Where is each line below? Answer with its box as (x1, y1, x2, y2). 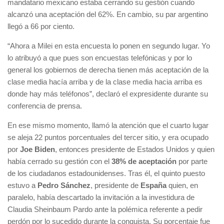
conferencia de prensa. (7, 101, 82, 110)
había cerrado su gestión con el (7, 156, 109, 165)
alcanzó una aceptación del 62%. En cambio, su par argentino (7, 9, 208, 18)
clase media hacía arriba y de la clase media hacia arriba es (7, 77, 202, 86)
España (140, 180, 166, 189)
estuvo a (7, 180, 37, 189)
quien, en (166, 180, 198, 189)
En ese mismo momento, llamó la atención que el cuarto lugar (7, 120, 208, 129)
